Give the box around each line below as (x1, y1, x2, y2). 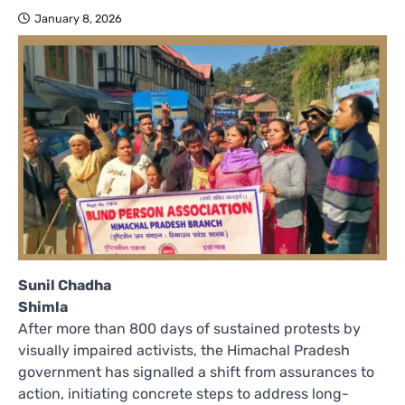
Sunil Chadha (18, 276, 111, 294)
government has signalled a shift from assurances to (18, 363, 374, 381)
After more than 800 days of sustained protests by (18, 319, 361, 337)
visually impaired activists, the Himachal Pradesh (18, 341, 350, 359)
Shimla (18, 297, 68, 316)
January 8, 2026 (34, 12, 122, 26)
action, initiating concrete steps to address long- (18, 384, 349, 402)
